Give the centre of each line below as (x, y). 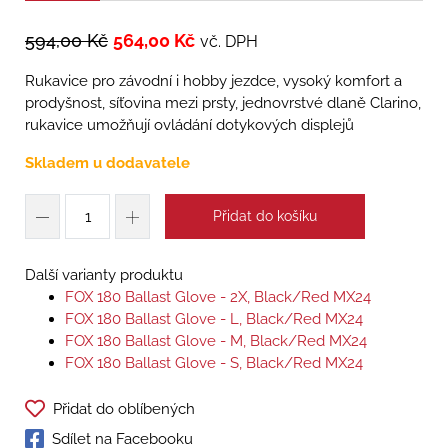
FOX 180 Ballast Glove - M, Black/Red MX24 (216, 341)
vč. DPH (229, 42)
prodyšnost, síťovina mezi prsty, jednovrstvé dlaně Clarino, (223, 103)
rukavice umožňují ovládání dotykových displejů (189, 125)
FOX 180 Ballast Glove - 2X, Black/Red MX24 (218, 297)
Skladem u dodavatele (107, 163)
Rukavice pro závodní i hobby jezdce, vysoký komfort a (213, 81)
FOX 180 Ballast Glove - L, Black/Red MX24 (214, 319)
